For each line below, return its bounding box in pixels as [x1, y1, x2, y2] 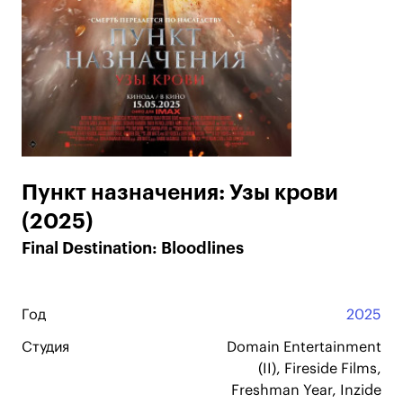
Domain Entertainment [227, 340, 381, 354]
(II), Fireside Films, [258, 362, 381, 376]
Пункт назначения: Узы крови [22, 182, 338, 203]
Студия [22, 340, 69, 354]
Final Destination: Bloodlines [22, 240, 244, 256]
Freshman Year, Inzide [231, 383, 381, 398]
